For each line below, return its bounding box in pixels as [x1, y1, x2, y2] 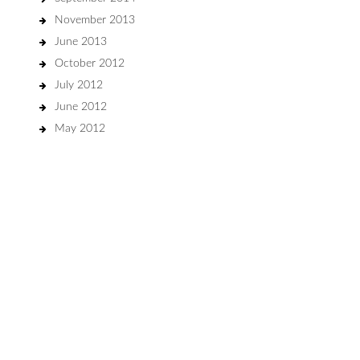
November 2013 [55, 14, 135, 26]
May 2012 [55, 123, 105, 134]
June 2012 [55, 101, 107, 112]
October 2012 [55, 58, 125, 69]
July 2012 [55, 80, 103, 91]
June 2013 [55, 36, 107, 47]
